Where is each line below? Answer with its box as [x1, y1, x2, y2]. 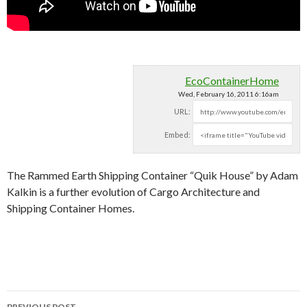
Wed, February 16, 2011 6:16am [178, 90, 279, 98]
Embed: [164, 130, 191, 139]
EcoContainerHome [185, 74, 279, 87]
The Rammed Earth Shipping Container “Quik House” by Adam [7, 169, 298, 182]
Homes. [98, 201, 134, 214]
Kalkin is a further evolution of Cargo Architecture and [7, 185, 260, 198]
